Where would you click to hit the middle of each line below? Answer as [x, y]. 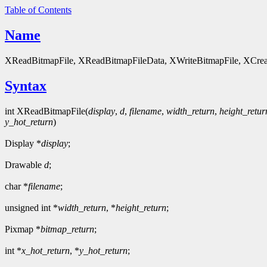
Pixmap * [23, 229]
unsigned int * [31, 207]
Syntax [26, 86]
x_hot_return [46, 250]
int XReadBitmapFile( [46, 111]
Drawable [24, 164]
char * [16, 186]
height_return [141, 207]
